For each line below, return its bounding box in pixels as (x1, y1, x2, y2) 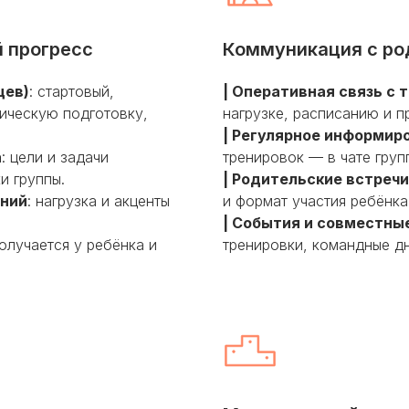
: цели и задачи (2, 148, 109, 166)
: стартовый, (29, 82, 114, 100)
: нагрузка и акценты (27, 192, 170, 210)
